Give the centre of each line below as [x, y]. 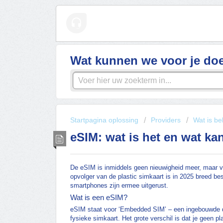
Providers [166, 120]
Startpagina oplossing [105, 120]
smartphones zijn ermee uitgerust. [119, 186]
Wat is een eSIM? [99, 198]
